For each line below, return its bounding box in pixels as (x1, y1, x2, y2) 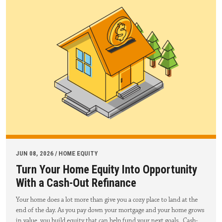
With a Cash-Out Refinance (16, 176, 136, 190)
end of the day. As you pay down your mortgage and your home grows (16, 205, 204, 215)
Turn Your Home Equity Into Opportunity (16, 163, 197, 176)
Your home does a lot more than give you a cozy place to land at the (16, 195, 198, 204)
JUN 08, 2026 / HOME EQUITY (16, 149, 98, 157)
